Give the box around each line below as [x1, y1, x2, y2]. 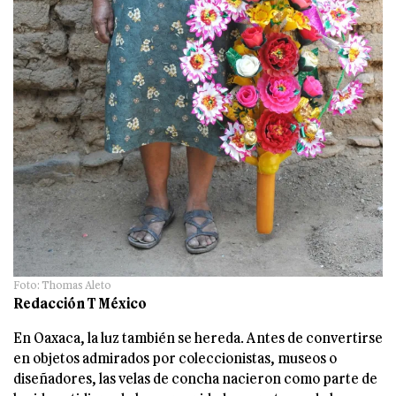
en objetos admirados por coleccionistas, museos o [13, 349, 337, 367]
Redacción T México [13, 294, 147, 312]
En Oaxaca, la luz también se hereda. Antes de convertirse [13, 329, 383, 346]
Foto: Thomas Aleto [13, 278, 111, 292]
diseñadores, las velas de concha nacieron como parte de [13, 369, 377, 387]
